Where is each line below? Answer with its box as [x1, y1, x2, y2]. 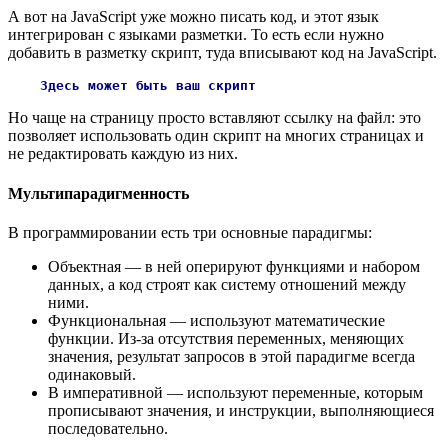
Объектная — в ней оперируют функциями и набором [48, 257, 420, 275]
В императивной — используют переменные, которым [48, 383, 423, 401]
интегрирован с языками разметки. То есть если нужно [8, 26, 384, 44]
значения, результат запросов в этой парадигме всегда [48, 347, 415, 365]
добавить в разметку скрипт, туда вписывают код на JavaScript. [8, 44, 437, 62]
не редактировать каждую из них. [8, 145, 238, 163]
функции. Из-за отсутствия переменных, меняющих [48, 329, 404, 347]
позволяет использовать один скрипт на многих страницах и [8, 127, 424, 145]
